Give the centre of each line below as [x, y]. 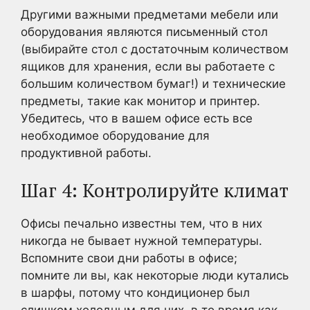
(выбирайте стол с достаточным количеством [155, 49]
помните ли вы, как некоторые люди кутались [155, 275]
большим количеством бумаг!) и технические [153, 83]
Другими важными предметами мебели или [149, 14]
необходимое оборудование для [115, 135]
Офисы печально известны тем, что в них [142, 224]
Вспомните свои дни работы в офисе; [129, 258]
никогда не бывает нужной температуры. [142, 241]
